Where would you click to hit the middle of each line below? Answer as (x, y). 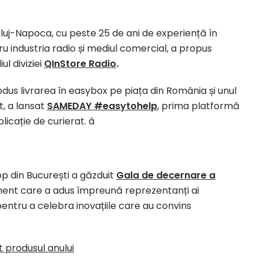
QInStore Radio (80, 64)
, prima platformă (198, 106)
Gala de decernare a (166, 175)
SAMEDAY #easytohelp (102, 106)
